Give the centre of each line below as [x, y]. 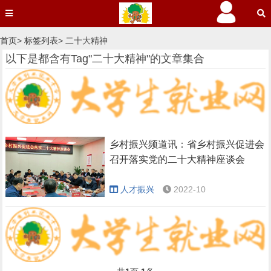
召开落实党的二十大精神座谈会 [178, 159]
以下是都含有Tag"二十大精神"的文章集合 [105, 59]
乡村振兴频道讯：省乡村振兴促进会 [187, 144]
